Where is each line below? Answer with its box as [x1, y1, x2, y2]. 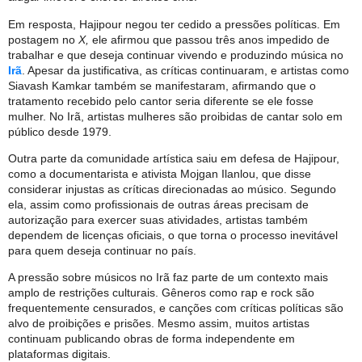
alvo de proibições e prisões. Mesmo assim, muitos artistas [8, 317, 309, 330]
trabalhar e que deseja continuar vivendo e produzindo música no [8, 48, 343, 61]
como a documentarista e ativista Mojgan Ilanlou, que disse [8, 166, 311, 180]
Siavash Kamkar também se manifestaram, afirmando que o [8, 78, 316, 92]
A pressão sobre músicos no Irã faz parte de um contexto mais [8, 271, 328, 284]
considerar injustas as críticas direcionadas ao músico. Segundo [8, 182, 336, 196]
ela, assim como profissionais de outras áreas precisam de [8, 197, 309, 211]
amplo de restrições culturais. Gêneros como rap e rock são [8, 286, 314, 300]
